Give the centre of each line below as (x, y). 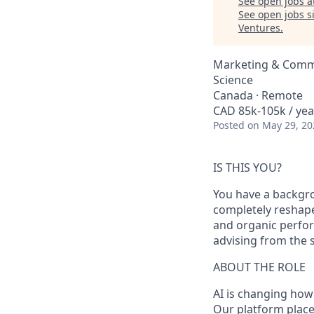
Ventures (259, 28)
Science (233, 80)
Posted (229, 125)
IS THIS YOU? (247, 168)
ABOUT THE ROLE (259, 267)
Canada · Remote (258, 95)
